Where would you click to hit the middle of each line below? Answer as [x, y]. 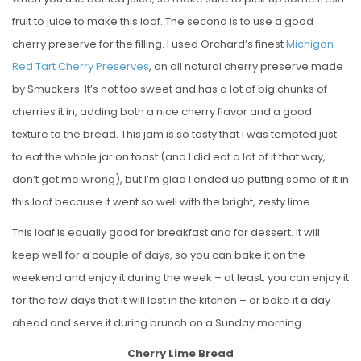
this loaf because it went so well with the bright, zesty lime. [162, 201]
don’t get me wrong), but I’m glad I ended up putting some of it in [180, 179]
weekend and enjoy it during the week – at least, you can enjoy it [180, 277]
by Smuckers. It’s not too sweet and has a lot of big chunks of [170, 89]
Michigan [310, 44]
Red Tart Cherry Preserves [81, 66]
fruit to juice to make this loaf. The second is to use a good [163, 21]
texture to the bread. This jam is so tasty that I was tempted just [174, 134]
